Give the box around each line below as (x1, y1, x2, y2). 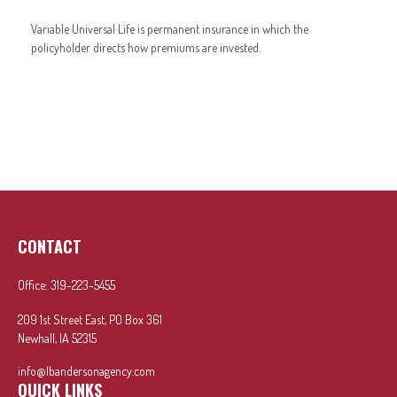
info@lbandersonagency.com (18, 363, 155, 378)
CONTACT (18, 235, 82, 258)
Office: (18, 277, 51, 292)
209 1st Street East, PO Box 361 (18, 312, 162, 327)
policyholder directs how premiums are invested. (31, 39, 261, 55)
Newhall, (18, 331, 57, 346)
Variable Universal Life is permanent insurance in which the (31, 20, 308, 36)
